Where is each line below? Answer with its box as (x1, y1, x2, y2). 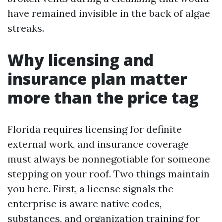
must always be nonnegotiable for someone (7, 153, 210, 165)
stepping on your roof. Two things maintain (7, 167, 210, 180)
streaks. (7, 22, 44, 34)
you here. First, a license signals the (7, 182, 173, 195)
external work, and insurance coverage (7, 138, 189, 150)
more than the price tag (7, 87, 199, 108)
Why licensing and (7, 49, 154, 70)
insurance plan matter (7, 68, 187, 89)
